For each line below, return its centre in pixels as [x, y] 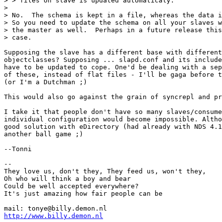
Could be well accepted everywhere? [71, 186]
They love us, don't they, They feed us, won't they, [105, 171]
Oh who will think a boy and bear [67, 178]
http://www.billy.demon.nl [54, 216]
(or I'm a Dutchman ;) [46, 82]
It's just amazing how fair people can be [83, 193]
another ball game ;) [44, 134]
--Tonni [18, 149]
